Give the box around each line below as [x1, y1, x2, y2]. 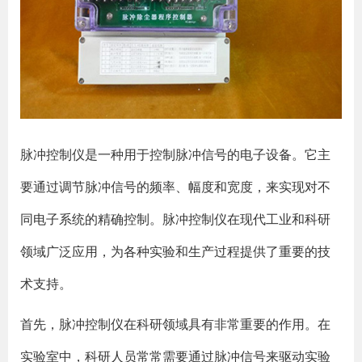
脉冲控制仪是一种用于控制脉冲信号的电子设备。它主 [20, 145, 330, 163]
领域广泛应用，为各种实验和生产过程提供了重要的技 [20, 242, 330, 260]
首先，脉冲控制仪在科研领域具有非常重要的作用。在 [20, 315, 330, 333]
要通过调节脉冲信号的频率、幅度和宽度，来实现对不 [20, 178, 330, 196]
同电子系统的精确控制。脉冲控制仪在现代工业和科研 [20, 210, 330, 228]
